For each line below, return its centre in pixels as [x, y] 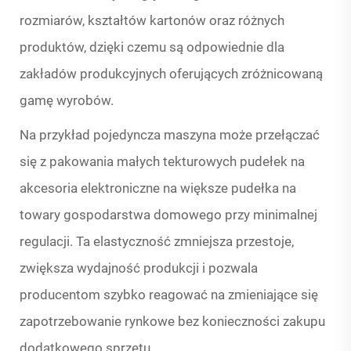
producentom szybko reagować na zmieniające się [169, 295]
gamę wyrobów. [67, 101]
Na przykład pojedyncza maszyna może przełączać [170, 135]
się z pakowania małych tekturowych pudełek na [162, 162]
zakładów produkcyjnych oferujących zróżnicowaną [171, 74]
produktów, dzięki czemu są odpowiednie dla [152, 47]
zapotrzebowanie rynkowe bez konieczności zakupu [172, 322]
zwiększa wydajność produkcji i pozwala [139, 268]
